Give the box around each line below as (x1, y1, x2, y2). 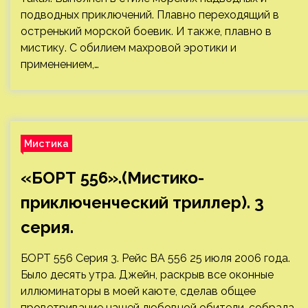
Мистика (24, 137, 69, 149)
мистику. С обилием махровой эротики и (21, 41, 236, 54)
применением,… (21, 58, 99, 71)
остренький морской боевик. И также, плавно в (21, 25, 272, 38)
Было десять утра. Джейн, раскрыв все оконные (21, 268, 274, 281)
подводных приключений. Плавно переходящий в (21, 8, 279, 21)
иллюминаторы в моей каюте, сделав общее (21, 285, 256, 298)
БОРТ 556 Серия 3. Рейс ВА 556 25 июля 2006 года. (21, 252, 290, 265)
